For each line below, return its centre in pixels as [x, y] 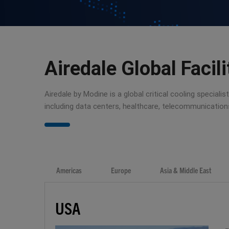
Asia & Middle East [186, 170]
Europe [121, 170]
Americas [69, 170]
